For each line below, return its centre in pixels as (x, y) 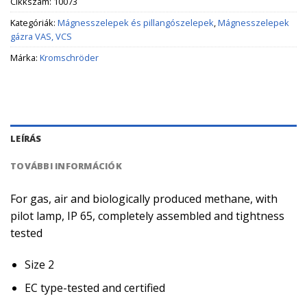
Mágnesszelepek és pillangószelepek (136, 23)
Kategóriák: (34, 23)
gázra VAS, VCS (41, 37)
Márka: (25, 58)
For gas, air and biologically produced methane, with (144, 198)
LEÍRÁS (26, 138)
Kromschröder (69, 58)
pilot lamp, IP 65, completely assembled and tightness (147, 216)
